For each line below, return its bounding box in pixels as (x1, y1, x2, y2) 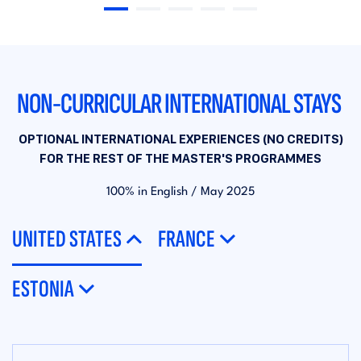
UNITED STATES (12, 225, 122, 254)
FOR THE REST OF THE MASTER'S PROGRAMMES (39, 151, 322, 166)
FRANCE (158, 225, 215, 254)
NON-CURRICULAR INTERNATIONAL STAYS (17, 87, 344, 122)
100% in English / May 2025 (106, 186, 255, 198)
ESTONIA (12, 275, 74, 304)
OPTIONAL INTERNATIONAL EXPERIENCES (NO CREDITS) (18, 131, 343, 147)
